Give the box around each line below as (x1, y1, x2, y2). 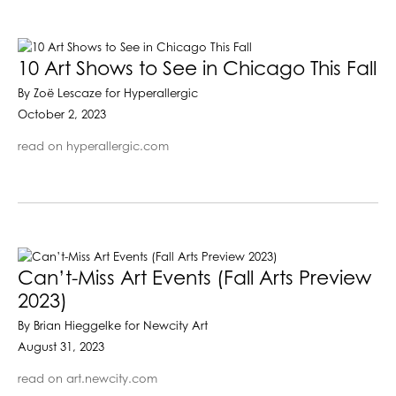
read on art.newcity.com (18, 373, 157, 385)
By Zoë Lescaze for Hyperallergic (18, 88, 198, 100)
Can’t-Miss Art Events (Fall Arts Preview (18, 268, 371, 290)
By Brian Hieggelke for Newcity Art (18, 320, 208, 332)
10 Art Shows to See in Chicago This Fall (18, 58, 377, 80)
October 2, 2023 (18, 109, 106, 121)
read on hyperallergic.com (18, 141, 169, 153)
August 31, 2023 (18, 341, 104, 354)
